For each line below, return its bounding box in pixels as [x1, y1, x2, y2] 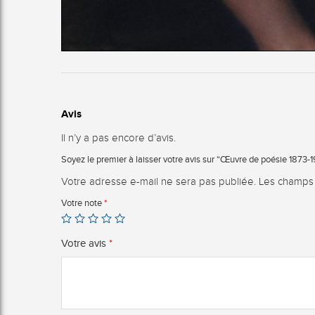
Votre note [61, 198, 104, 209]
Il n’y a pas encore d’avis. [61, 132, 176, 144]
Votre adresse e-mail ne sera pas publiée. [61, 176, 256, 188]
